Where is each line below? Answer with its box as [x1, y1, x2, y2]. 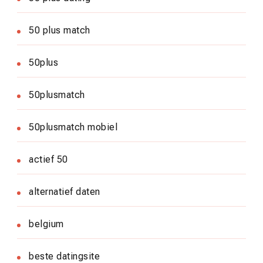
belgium [29, 218, 64, 230]
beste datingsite [29, 250, 100, 262]
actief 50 [29, 153, 68, 165]
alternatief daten [29, 186, 100, 197]
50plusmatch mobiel [29, 121, 117, 133]
